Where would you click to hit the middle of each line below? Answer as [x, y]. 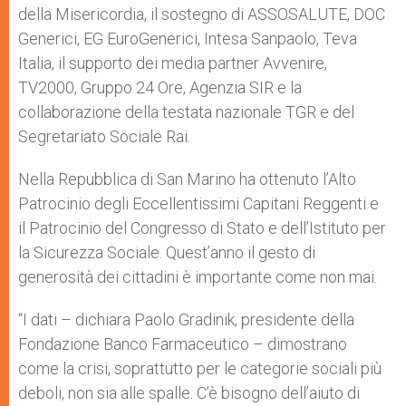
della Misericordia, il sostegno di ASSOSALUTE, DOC [202, 14]
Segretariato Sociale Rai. [104, 136]
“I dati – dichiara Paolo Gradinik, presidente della [186, 319]
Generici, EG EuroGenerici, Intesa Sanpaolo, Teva [188, 39]
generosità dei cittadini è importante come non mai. [198, 277]
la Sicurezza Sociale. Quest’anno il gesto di [167, 252]
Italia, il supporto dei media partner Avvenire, [173, 63]
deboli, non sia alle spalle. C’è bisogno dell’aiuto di [189, 393]
